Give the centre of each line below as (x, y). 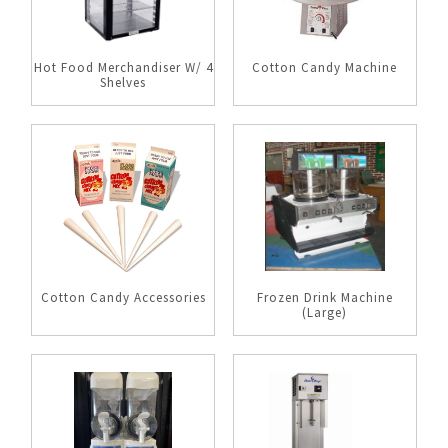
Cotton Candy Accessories (123, 297)
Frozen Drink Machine (324, 297)
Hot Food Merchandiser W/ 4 (123, 67)
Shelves (123, 82)
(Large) (325, 312)
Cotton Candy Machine (325, 67)
